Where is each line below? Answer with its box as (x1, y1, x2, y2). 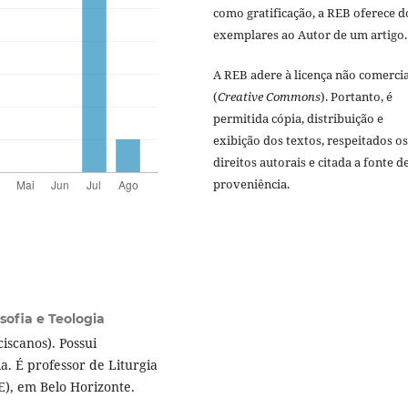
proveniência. (213, 175, 290, 192)
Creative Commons (218, 87, 321, 105)
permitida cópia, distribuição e (213, 109, 383, 127)
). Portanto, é (321, 87, 393, 105)
